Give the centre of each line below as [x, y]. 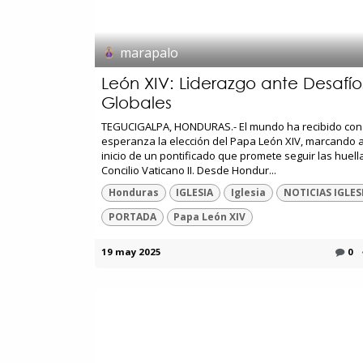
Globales [137, 102]
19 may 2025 [131, 252]
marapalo [149, 52]
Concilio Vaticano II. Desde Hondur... [189, 170]
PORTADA [132, 217]
